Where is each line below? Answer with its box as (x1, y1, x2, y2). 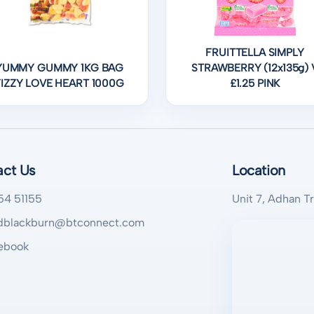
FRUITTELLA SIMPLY (205, 46, 304, 60)
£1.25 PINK (229, 77, 280, 90)
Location (232, 162, 285, 179)
